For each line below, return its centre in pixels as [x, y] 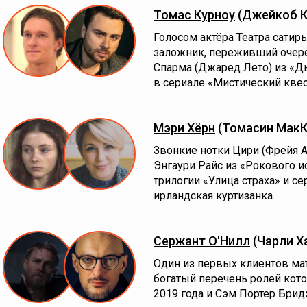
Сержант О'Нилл [202, 241]
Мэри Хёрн [184, 128]
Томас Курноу [194, 15]
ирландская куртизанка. [214, 196]
